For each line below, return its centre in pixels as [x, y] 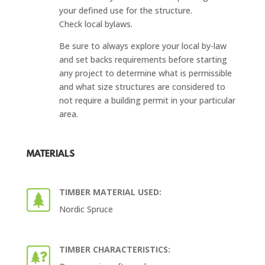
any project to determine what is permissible [145, 73]
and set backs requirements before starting [143, 59]
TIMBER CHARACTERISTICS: [114, 249]
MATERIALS [50, 154]
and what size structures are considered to [142, 86]
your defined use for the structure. [125, 10]
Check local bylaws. [96, 24]
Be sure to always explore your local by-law [143, 46]
